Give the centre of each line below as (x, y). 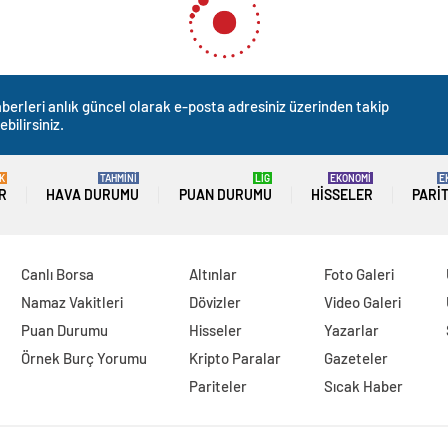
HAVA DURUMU (93, 195)
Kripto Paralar (235, 358)
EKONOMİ (350, 178)
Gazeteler (356, 358)
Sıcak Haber (364, 386)
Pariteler (218, 386)
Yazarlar (352, 330)
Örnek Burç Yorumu (83, 358)
